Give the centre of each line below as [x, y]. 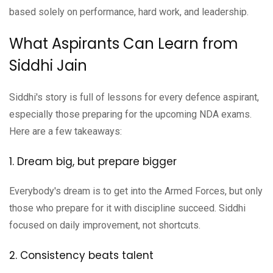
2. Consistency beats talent [81, 255]
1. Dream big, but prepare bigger [93, 161]
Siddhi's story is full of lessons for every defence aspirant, [134, 97]
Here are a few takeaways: [66, 131]
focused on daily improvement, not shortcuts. [105, 225]
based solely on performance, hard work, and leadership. [129, 12]
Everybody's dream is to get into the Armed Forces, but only [136, 191]
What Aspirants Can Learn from [124, 43]
